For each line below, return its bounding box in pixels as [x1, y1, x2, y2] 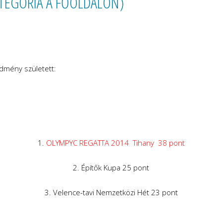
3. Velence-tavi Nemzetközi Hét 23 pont [44, 187, 178, 197]
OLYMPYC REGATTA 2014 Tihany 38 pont [46, 138, 185, 148]
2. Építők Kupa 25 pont [73, 163, 149, 172]
